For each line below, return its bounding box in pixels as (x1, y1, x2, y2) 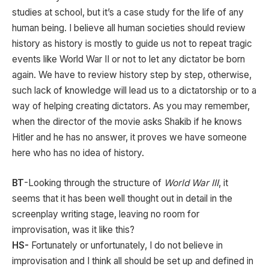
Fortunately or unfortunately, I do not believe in (29, 239, 223, 251)
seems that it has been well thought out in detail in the (12, 192, 232, 204)
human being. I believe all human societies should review (12, 22, 246, 34)
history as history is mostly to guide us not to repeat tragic (12, 38, 252, 50)
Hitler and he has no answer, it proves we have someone (12, 131, 247, 144)
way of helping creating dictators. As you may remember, (12, 100, 250, 112)
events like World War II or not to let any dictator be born (12, 53, 245, 65)
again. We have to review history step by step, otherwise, (12, 69, 252, 81)
